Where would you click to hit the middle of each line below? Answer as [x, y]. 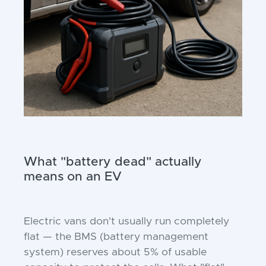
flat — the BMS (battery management [116, 237]
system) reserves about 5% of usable [115, 252]
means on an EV [73, 177]
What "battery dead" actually [113, 162]
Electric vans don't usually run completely [126, 221]
